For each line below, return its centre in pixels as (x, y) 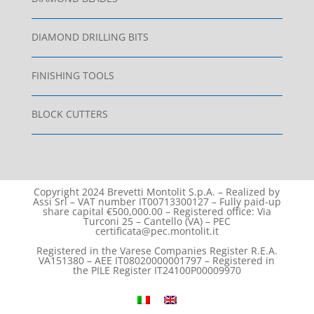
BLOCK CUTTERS (69, 114)
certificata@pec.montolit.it (157, 231)
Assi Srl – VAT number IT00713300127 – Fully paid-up (157, 201)
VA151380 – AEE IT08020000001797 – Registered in (157, 260)
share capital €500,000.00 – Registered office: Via (157, 211)
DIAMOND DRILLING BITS (90, 36)
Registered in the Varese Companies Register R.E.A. (157, 250)
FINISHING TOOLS (73, 75)
